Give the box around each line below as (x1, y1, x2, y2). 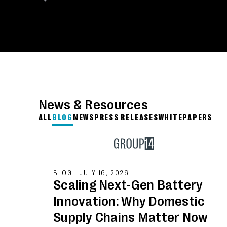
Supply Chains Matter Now (53, 209, 208, 224)
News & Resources (38, 97, 148, 112)
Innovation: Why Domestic (53, 193, 205, 208)
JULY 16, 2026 (79, 168, 129, 177)
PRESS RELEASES (94, 112, 159, 122)
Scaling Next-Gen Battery (53, 177, 203, 192)
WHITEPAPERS (158, 112, 212, 122)
